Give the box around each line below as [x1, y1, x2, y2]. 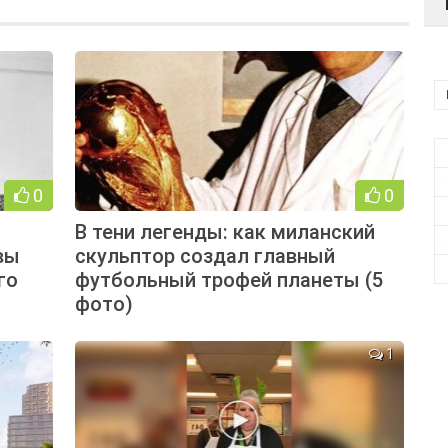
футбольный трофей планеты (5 [74, 267, 383, 292]
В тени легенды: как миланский [74, 219, 375, 244]
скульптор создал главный [74, 243, 335, 268]
